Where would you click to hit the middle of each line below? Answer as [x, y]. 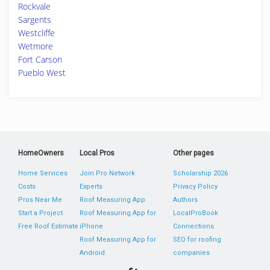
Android [93, 253]
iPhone [92, 226]
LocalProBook [195, 213]
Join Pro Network [108, 173]
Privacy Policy [195, 187]
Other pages [193, 153]
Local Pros [97, 153]
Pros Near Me [40, 200]
